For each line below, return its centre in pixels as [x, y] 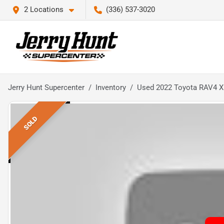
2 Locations [44, 9]
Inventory [111, 87]
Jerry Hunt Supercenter [46, 87]
